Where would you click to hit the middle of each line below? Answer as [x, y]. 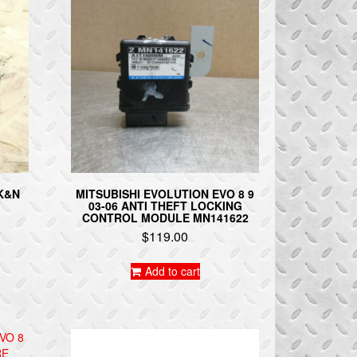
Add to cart [172, 271]
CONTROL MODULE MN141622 [165, 217]
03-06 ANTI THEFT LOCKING [165, 205]
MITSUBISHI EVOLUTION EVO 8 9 [165, 193]
